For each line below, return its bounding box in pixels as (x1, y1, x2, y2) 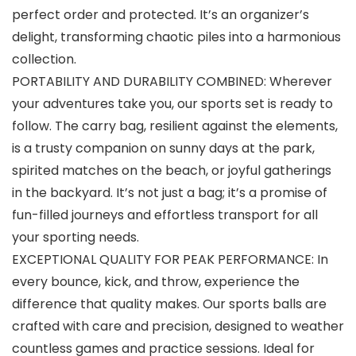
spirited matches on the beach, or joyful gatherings (12, 161, 331, 180)
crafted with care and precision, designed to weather (12, 317, 344, 336)
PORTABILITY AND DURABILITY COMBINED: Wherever (12, 72, 332, 91)
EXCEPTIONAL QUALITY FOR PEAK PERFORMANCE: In (12, 250, 328, 269)
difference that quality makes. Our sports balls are (12, 295, 327, 314)
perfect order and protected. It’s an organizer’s (12, 6, 309, 25)
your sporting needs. (12, 228, 139, 247)
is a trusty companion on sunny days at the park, (12, 139, 315, 158)
